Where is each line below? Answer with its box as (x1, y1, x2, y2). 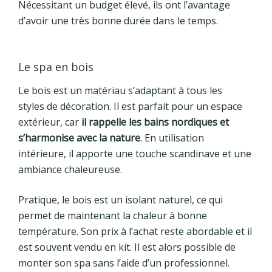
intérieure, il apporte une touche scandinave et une (18, 147, 251, 161)
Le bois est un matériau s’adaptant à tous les (18, 84, 222, 98)
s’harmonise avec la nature (18, 131, 140, 145)
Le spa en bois (18, 59, 93, 74)
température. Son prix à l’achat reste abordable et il (18, 225, 252, 239)
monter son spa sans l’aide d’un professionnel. (18, 256, 229, 270)
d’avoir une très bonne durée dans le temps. (18, 13, 218, 27)
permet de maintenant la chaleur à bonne (18, 209, 207, 223)
